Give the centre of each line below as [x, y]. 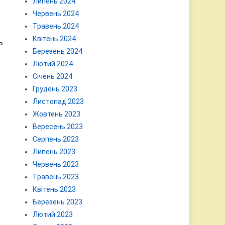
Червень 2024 [56, 14]
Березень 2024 [58, 51]
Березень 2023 [58, 202]
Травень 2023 [56, 177]
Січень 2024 [53, 76]
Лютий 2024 [53, 64]
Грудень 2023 [55, 89]
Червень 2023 [56, 164]
